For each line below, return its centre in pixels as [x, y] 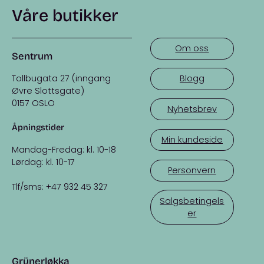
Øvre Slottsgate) [48, 90]
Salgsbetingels [192, 201]
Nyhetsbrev [192, 109]
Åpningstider [38, 127]
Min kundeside [192, 140]
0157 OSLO [33, 103]
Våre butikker [65, 15]
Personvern [192, 170]
